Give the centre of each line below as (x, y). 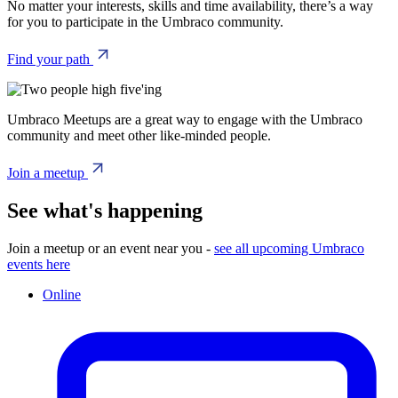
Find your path (50, 60)
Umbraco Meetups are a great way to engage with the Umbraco (185, 120)
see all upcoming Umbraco (289, 248)
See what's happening (105, 210)
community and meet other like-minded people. (139, 136)
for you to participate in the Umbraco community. (147, 22)
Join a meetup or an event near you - (111, 248)
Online (62, 294)
